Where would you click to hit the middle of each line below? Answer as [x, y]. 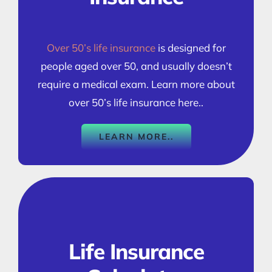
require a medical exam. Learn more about [136, 84]
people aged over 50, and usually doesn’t [136, 66]
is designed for [190, 47]
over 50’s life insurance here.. [136, 102]
